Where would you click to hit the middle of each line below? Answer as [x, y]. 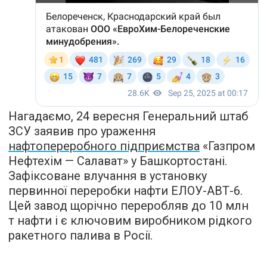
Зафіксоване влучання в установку [108, 176]
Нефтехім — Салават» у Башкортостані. [118, 161]
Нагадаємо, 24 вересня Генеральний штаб [128, 116]
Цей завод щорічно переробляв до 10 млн [128, 205]
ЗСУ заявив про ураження [82, 131]
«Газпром [227, 146]
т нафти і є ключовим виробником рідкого [130, 220]
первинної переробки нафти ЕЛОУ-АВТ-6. [125, 190]
